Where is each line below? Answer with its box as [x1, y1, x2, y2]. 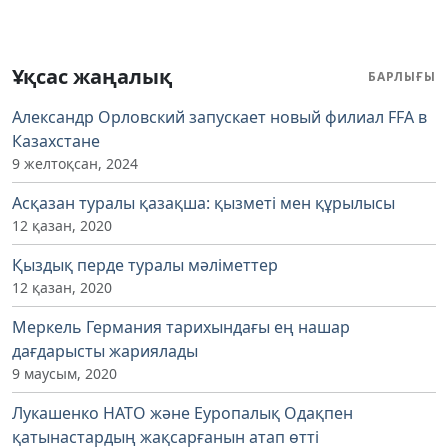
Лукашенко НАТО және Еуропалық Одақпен [12, 401, 353, 424]
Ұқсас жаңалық [12, 62, 172, 90]
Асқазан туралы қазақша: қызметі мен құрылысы [12, 191, 395, 214]
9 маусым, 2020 [12, 363, 117, 383]
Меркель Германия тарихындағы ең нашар [12, 315, 350, 338]
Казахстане [12, 129, 100, 152]
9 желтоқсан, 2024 [12, 153, 138, 173]
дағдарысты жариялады [12, 339, 198, 362]
